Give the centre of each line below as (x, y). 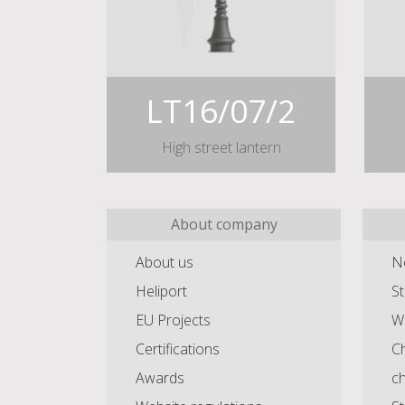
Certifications (178, 348)
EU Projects (173, 320)
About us (165, 262)
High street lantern (221, 147)
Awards (160, 377)
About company (224, 224)
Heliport (161, 291)
